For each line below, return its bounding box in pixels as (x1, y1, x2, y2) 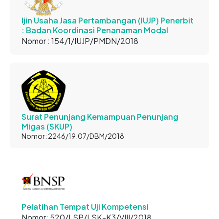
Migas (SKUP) (22, 121, 72, 131)
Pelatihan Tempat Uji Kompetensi (22, 201, 149, 212)
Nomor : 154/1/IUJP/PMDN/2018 (22, 35, 138, 46)
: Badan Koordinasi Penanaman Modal (22, 24, 168, 35)
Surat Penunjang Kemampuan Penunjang (22, 111, 178, 122)
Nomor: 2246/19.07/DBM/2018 (22, 131, 124, 140)
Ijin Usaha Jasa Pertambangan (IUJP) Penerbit (22, 15, 194, 25)
